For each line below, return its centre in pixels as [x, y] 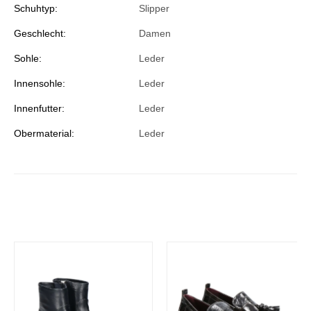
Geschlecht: [40, 34]
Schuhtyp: [36, 9]
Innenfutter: [39, 109]
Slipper [154, 9]
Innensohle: [40, 84]
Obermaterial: [44, 134]
